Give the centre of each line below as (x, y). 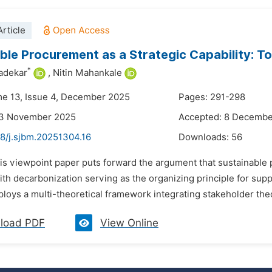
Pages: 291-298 (212, 97)
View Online (129, 223)
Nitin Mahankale (87, 73)
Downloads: (205, 137)
